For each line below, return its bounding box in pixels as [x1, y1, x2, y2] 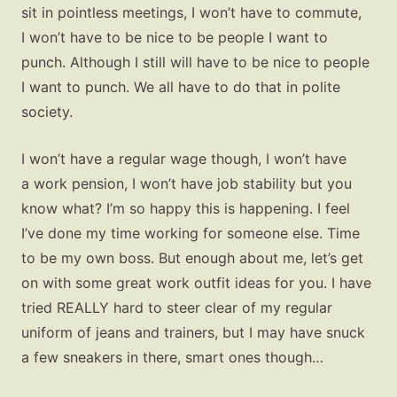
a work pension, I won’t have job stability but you [21, 175, 352, 193]
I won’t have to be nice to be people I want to [21, 27, 328, 46]
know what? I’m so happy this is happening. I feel [21, 199, 350, 218]
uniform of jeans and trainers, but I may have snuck [21, 323, 365, 342]
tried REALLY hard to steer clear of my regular [21, 299, 332, 317]
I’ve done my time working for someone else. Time [21, 224, 360, 243]
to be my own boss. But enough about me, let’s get [21, 249, 363, 268]
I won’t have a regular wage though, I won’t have [21, 150, 346, 168]
